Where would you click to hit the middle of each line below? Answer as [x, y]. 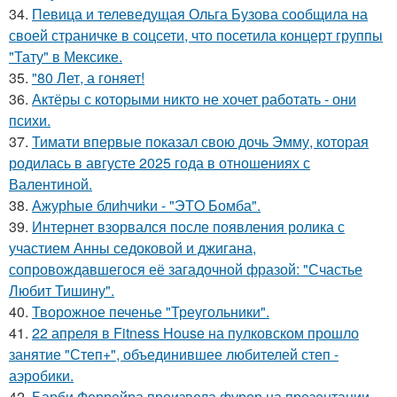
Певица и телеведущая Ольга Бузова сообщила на [200, 14]
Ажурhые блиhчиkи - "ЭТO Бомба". [146, 206]
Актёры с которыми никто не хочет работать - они [194, 99]
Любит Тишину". [62, 291]
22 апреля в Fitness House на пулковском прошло [195, 333]
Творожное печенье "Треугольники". [151, 312]
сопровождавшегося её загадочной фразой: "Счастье [186, 269]
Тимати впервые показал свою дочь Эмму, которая [200, 142]
